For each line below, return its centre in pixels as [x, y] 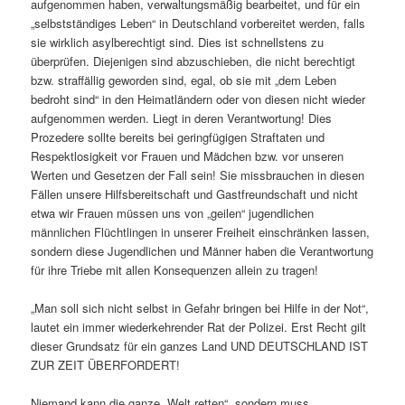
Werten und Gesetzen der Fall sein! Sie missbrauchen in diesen [198, 174]
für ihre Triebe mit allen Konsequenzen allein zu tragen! [175, 269]
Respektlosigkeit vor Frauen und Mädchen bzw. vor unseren [188, 155]
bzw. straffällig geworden [97, 80]
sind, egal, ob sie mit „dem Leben [250, 80]
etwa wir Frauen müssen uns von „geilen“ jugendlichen [173, 212]
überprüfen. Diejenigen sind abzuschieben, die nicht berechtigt [193, 61]
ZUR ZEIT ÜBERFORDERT [104, 364]
